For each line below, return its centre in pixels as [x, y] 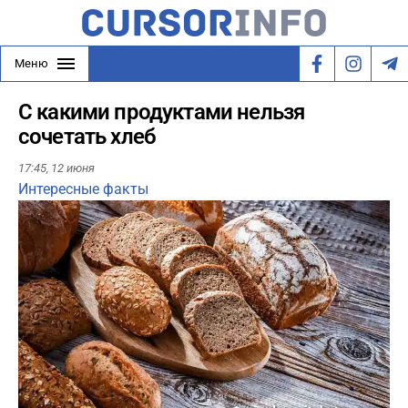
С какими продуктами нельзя [162, 112]
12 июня [73, 168]
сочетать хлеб [87, 137]
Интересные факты [83, 189]
